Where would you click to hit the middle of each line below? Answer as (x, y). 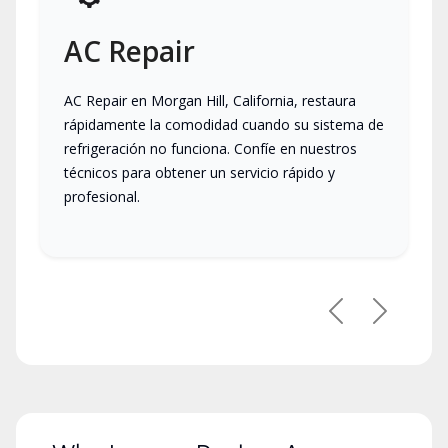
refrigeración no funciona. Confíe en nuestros (210, 149)
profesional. (102, 197)
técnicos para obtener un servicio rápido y (199, 173)
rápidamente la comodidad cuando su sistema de (224, 125)
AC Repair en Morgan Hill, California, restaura (210, 101)
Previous (367, 320)
